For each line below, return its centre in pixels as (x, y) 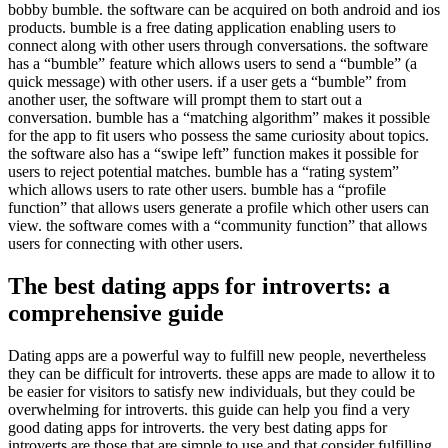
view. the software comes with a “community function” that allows (217, 225)
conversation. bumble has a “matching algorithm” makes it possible (219, 117)
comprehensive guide (116, 312)
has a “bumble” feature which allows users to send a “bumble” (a (212, 63)
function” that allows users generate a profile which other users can (218, 207)
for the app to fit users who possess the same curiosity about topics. (218, 135)
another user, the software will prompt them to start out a (185, 99)
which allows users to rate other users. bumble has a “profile (197, 189)
